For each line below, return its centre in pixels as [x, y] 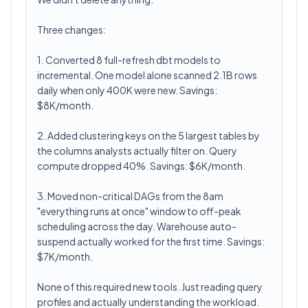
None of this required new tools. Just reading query [150, 287]
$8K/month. [65, 105]
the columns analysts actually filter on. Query [137, 151]
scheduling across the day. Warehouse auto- [137, 226]
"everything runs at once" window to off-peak [139, 211]
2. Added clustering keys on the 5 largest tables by [148, 135]
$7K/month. [65, 256]
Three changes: [71, 30]
